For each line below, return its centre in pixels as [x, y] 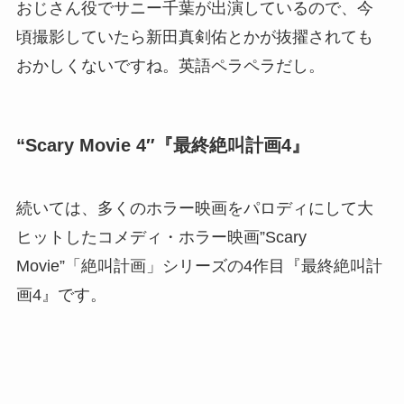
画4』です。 [61, 294]
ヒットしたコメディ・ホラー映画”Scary [161, 237]
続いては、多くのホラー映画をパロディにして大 [194, 208]
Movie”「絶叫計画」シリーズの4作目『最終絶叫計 [199, 266]
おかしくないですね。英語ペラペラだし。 [170, 66]
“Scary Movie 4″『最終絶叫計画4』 [162, 146]
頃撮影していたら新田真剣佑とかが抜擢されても [194, 37]
